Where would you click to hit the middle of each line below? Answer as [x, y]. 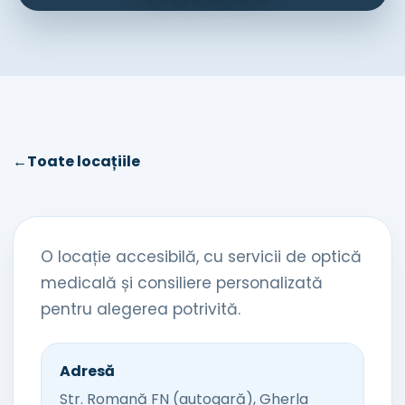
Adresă [87, 371]
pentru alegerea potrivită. [141, 309]
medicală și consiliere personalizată [182, 283]
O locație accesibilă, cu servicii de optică [201, 257]
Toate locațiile [84, 161]
